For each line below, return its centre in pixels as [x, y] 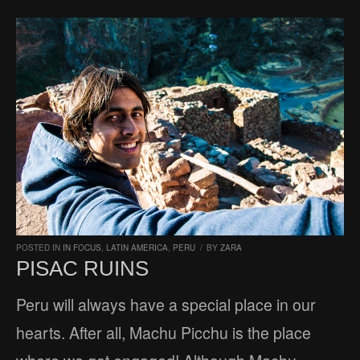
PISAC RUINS [82, 269]
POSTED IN [39, 248]
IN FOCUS [82, 248]
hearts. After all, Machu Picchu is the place [164, 333]
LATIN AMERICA [137, 248]
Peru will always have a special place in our [166, 305]
